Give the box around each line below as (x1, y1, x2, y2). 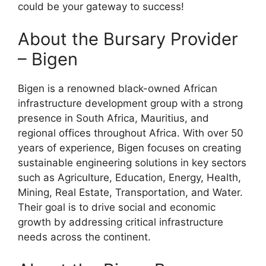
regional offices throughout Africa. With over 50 (18, 127, 243, 140)
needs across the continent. (18, 231, 151, 243)
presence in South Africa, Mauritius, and (18, 112, 209, 125)
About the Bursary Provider (18, 28, 238, 50)
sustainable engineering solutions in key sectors (18, 157, 246, 169)
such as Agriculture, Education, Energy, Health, (18, 172, 241, 184)
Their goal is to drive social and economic (18, 201, 216, 214)
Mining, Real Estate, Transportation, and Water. (18, 186, 243, 199)
